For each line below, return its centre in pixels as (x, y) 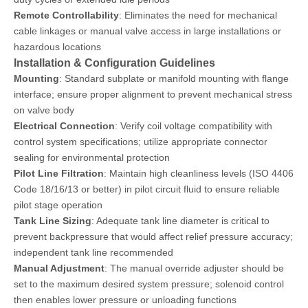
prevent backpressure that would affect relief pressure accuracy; (153, 236)
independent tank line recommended (93, 252)
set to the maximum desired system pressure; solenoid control (149, 284)
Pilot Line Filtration (59, 173)
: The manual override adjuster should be (194, 268)
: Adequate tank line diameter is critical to (180, 221)
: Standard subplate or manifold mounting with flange (174, 78)
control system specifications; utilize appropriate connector (141, 142)
